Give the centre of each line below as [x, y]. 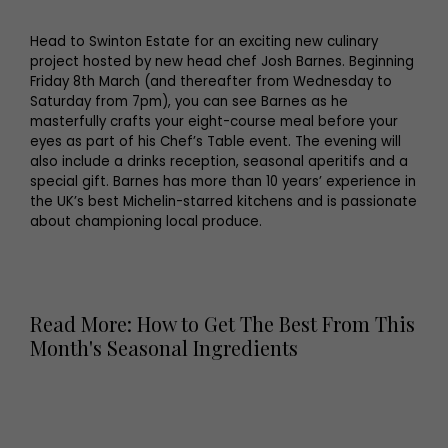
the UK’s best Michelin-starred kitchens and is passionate [223, 202]
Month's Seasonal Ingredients [164, 348]
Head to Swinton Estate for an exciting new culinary [204, 42]
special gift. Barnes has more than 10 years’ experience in [223, 182]
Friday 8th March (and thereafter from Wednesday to [211, 82]
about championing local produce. [146, 222]
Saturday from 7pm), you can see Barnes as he [189, 102]
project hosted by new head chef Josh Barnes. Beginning [222, 62]
